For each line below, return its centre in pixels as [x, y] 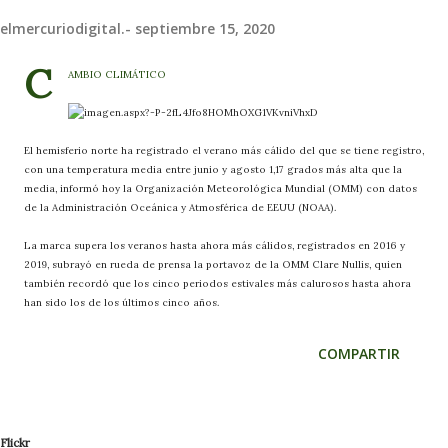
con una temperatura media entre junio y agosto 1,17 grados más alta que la [213, 169]
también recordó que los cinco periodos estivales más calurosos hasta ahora [217, 283]
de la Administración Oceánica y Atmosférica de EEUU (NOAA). [180, 207]
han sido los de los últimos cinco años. [121, 302]
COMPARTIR [359, 353]
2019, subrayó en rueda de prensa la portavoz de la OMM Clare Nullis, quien [213, 264]
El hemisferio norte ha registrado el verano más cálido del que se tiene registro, [224, 150]
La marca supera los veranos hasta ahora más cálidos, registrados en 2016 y [214, 245]
